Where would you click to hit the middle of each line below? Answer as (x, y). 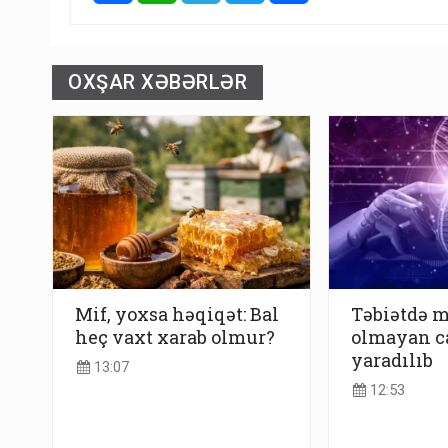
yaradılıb (391, 359)
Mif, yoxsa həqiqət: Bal (177, 313)
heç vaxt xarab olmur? (175, 336)
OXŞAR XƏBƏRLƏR (157, 82)
